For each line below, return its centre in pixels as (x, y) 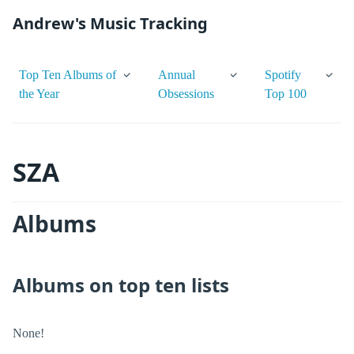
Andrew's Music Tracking (110, 23)
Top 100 (286, 94)
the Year (39, 94)
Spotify (283, 75)
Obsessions (186, 94)
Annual (177, 75)
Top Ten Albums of (68, 75)
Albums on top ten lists (121, 285)
